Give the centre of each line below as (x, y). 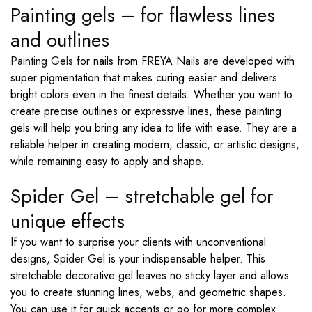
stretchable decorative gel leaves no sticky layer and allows (150, 275)
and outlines (60, 40)
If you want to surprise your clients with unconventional (138, 242)
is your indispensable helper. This (185, 259)
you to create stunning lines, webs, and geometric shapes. (148, 292)
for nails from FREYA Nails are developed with (184, 61)
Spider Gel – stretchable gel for (142, 196)
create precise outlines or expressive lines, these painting (146, 111)
